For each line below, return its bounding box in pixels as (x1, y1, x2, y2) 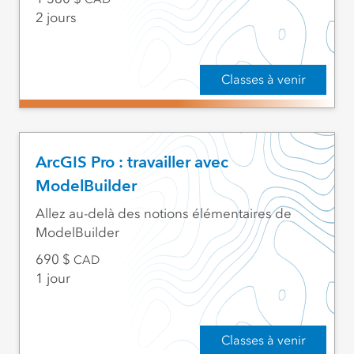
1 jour (35, 270, 70, 287)
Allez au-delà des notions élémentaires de (35, 205, 292, 222)
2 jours (35, 9, 77, 26)
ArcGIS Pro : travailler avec (35, 153, 228, 172)
